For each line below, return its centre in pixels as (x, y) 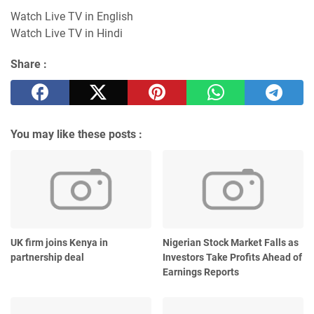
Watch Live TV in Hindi (67, 33)
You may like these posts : (76, 134)
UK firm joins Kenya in (59, 243)
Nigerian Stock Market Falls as (231, 243)
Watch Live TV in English (72, 16)
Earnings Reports (201, 272)
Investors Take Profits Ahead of (233, 258)
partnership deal (47, 258)
